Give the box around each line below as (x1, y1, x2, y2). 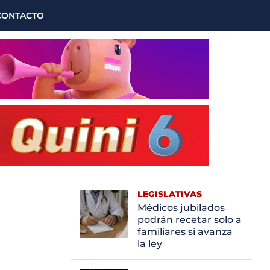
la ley (137, 237, 162, 250)
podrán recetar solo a (137, 213, 242, 225)
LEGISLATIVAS (137, 188, 202, 199)
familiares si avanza (137, 225, 233, 237)
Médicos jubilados (137, 201, 225, 213)
